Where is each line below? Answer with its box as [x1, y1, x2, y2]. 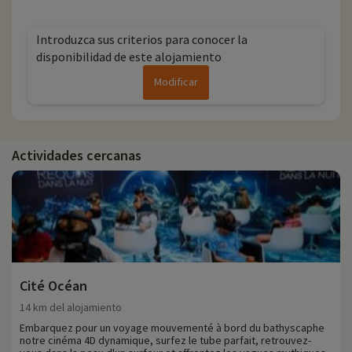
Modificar [154, 75, 198, 90]
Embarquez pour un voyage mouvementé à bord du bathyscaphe [20, 321, 324, 335]
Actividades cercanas [12, 146, 141, 165]
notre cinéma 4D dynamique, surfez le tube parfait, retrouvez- [20, 333, 311, 348]
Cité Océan [20, 277, 87, 295]
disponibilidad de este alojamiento [36, 49, 222, 65]
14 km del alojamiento [20, 300, 122, 315]
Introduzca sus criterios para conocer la [36, 31, 247, 48]
